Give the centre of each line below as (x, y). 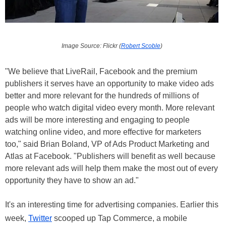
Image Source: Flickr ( (91, 46)
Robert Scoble (140, 46)
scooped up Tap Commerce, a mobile (120, 218)
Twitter (40, 218)
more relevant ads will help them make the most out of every (111, 168)
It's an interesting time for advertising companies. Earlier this (112, 205)
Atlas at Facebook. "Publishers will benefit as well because (110, 156)
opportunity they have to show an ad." (72, 181)
